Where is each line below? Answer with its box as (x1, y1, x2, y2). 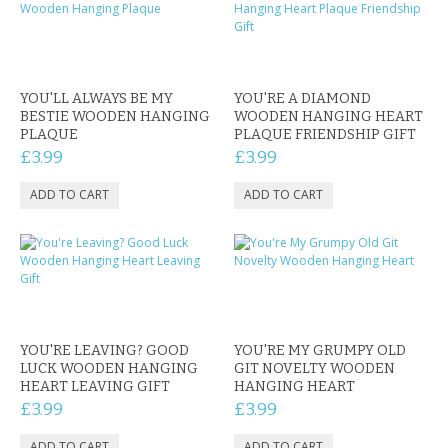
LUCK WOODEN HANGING (20, 360, 198, 377)
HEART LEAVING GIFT (20, 378, 170, 395)
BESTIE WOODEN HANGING (20, 108, 210, 125)
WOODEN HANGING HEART (234, 108, 423, 125)
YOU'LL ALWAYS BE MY (20, 90, 173, 107)
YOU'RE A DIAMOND (234, 90, 371, 107)
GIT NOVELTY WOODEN (234, 360, 395, 377)
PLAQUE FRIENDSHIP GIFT (234, 126, 416, 143)
